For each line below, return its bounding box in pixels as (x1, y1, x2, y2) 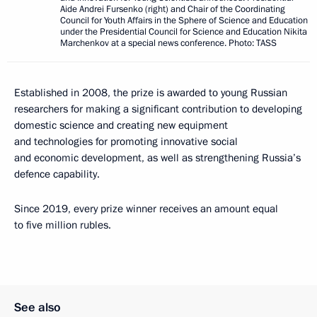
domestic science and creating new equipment (14, 118, 228, 133)
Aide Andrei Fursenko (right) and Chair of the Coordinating (60, 3, 285, 16)
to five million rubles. (14, 218, 111, 233)
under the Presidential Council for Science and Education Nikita (60, 25, 307, 39)
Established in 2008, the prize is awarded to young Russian (14, 86, 287, 100)
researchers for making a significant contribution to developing (14, 102, 302, 117)
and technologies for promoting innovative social (14, 134, 238, 149)
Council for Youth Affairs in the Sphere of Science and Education (60, 14, 308, 28)
